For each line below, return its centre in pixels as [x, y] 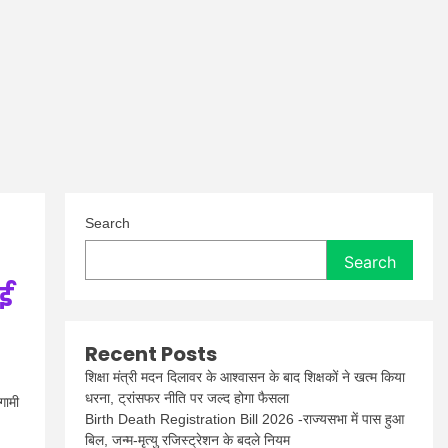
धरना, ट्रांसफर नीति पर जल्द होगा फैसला [187, 398]
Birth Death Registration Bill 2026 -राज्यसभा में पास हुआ [245, 419]
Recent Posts [151, 354]
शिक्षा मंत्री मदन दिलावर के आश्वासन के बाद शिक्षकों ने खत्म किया [245, 377]
